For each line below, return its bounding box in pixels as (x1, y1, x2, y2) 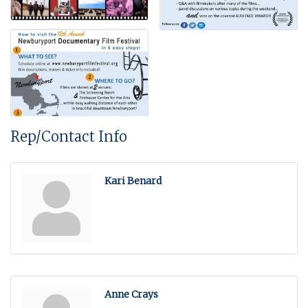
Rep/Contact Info (10, 127, 127, 145)
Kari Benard (104, 174, 162, 187)
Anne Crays (104, 287, 158, 300)
